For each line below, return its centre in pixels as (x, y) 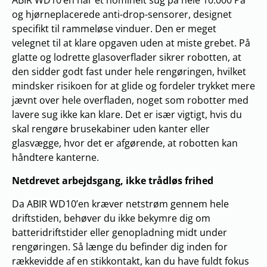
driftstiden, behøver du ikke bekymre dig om (111, 218)
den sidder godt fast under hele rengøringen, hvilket (129, 72)
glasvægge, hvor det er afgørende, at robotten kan (125, 143)
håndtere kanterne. (55, 157)
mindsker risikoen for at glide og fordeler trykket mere (133, 86)
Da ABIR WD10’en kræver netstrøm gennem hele (120, 204)
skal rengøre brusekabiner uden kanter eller (111, 129)
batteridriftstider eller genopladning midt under (119, 232)
